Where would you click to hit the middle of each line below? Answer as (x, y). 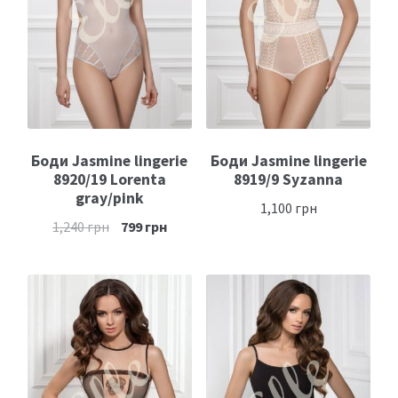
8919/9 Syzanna (289, 179)
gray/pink (109, 198)
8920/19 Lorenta (109, 179)
